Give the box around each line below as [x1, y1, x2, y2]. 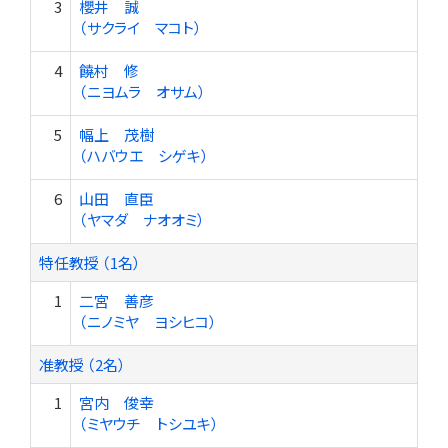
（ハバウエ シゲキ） [79, 145, 209, 166]
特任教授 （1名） [39, 252, 141, 273]
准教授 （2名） [39, 354, 126, 375]
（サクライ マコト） [79, 17, 202, 38]
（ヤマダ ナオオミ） [79, 209, 205, 230]
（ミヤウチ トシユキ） [79, 413, 219, 434]
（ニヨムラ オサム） [79, 81, 206, 102]
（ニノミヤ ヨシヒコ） [79, 311, 217, 332]
